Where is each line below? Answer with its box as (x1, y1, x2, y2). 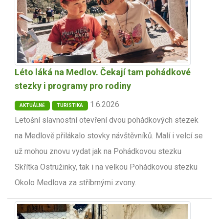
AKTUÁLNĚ (20, 103, 45, 109)
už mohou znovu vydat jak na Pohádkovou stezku (15, 147, 181, 156)
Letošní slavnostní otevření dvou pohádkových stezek (15, 115, 198, 125)
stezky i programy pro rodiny (15, 81, 131, 91)
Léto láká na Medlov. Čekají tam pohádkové (15, 67, 191, 78)
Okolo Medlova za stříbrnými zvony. (15, 178, 136, 188)
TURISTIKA (57, 103, 83, 109)
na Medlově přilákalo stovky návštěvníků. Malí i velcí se (15, 131, 203, 141)
